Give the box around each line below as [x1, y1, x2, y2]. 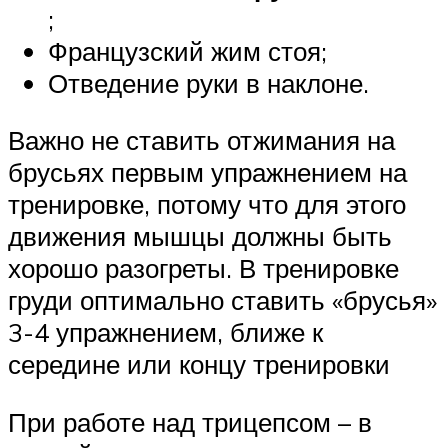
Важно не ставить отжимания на [8, 124, 395, 157]
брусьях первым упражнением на [8, 156, 407, 189]
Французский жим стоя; [48, 34, 327, 67]
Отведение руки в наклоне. [48, 66, 369, 99]
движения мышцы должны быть [8, 220, 392, 253]
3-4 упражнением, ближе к [8, 316, 323, 349]
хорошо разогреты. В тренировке [8, 252, 399, 285]
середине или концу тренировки [8, 348, 390, 381]
